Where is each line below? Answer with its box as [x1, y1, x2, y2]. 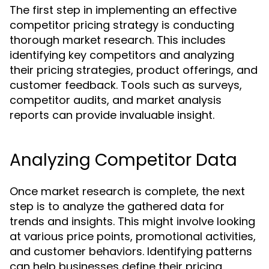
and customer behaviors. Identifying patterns [10, 244, 252, 259]
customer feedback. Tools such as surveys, [10, 77, 242, 92]
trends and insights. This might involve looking [10, 214, 255, 229]
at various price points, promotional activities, [10, 229, 256, 244]
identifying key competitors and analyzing [10, 47, 234, 62]
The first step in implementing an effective [10, 2, 237, 17]
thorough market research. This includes [10, 32, 226, 47]
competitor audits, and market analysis [10, 92, 222, 107]
